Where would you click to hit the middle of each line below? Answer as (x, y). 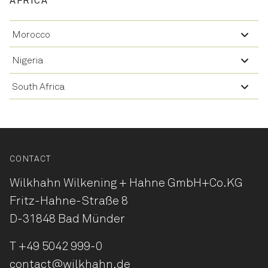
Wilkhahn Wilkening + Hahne (89, 183)
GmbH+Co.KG (205, 183)
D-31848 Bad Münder (67, 219)
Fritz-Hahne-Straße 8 (69, 201)
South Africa (39, 87)
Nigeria (28, 61)
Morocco (31, 34)
